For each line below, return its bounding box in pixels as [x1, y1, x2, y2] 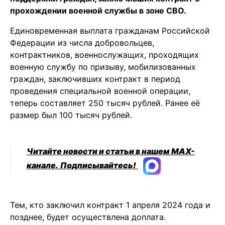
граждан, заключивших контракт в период [10, 74, 180, 84]
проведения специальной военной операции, [10, 86, 190, 96]
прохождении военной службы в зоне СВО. [10, 6, 186, 16]
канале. [27, 160, 58, 171]
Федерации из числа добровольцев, [10, 38, 154, 48]
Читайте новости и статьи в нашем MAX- [27, 146, 195, 157]
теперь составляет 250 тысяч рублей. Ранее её [10, 98, 200, 108]
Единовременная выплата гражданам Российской [10, 26, 210, 36]
